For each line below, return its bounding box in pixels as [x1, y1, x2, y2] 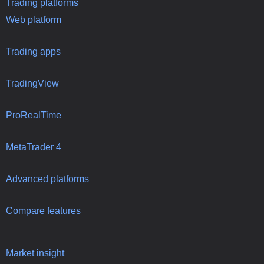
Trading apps [6, 46, 61, 57]
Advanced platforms [6, 173, 89, 184]
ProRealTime [6, 110, 61, 120]
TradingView [6, 78, 59, 88]
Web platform [6, 14, 61, 25]
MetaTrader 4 [6, 141, 61, 152]
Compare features [6, 205, 81, 216]
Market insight [6, 247, 64, 258]
